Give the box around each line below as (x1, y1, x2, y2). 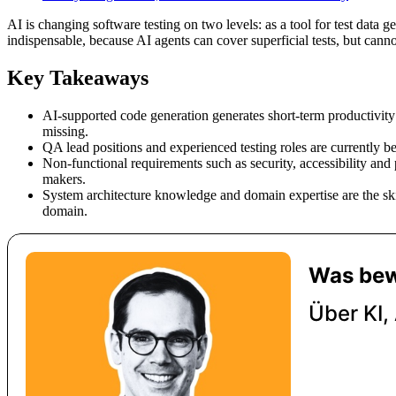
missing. (42, 123, 88, 139)
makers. (42, 171, 86, 187)
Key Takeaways (7, 65, 148, 89)
